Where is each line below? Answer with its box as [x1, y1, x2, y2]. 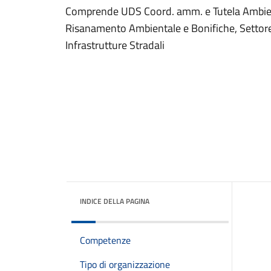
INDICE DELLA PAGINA [80, 195, 149, 207]
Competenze [80, 233, 131, 247]
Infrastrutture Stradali [65, 37, 165, 53]
